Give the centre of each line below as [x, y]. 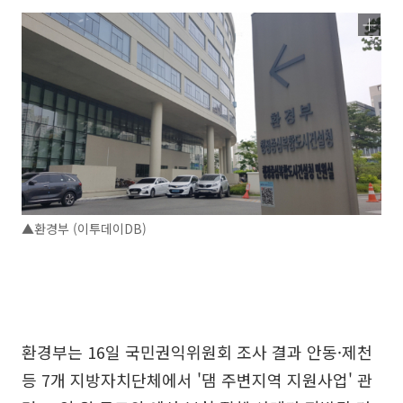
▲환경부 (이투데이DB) [84, 228]
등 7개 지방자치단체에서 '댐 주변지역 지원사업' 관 [197, 379]
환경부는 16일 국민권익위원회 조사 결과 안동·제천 [197, 351]
